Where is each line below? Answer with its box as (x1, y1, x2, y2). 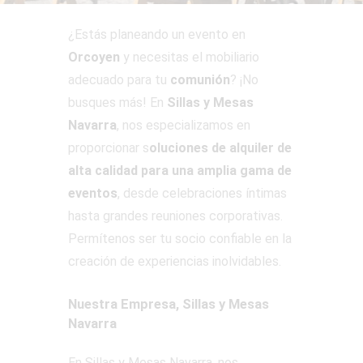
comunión (170, 72, 230, 88)
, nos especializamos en (117, 117, 250, 134)
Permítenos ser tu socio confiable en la (68, 231, 292, 247)
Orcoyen (68, 49, 120, 66)
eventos (68, 186, 117, 202)
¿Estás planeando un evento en (68, 27, 246, 43)
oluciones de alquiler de (149, 140, 292, 156)
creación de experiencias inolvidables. (68, 254, 281, 270)
